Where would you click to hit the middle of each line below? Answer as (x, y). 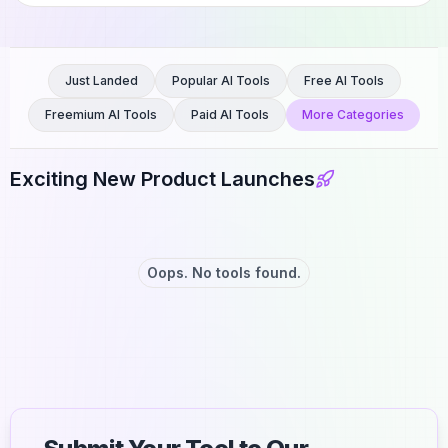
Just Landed (101, 80)
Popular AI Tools (220, 80)
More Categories (353, 114)
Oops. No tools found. (224, 272)
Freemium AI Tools (101, 114)
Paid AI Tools (230, 114)
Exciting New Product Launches (162, 179)
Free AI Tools (343, 80)
